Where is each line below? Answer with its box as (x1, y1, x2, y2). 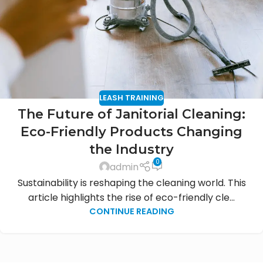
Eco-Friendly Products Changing (21, 123, 242, 140)
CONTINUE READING (89, 205, 174, 217)
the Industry (89, 141, 174, 157)
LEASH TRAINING (99, 93, 164, 103)
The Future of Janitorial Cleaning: (18, 106, 245, 122)
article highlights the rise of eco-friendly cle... (28, 190, 235, 204)
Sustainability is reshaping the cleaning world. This (17, 176, 246, 190)
